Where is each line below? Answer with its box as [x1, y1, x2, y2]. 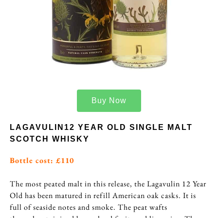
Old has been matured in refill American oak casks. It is [10, 190, 196, 201]
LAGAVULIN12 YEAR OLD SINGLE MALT [10, 123, 193, 132]
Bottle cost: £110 [10, 155, 74, 166]
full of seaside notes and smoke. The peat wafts [10, 202, 167, 213]
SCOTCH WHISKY [10, 135, 90, 144]
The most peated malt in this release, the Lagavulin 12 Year [10, 179, 206, 189]
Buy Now [91, 96, 127, 105]
